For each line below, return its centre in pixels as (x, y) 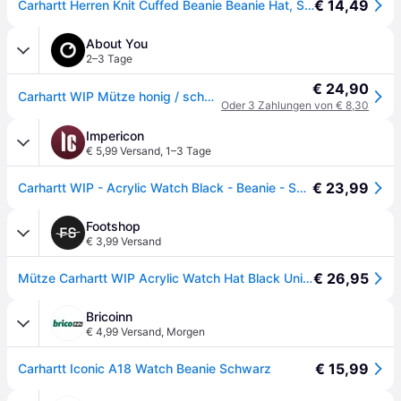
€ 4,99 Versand (124, 332)
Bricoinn (109, 316)
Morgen (186, 332)
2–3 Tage (109, 59)
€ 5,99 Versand (123, 151)
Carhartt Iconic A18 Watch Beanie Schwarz (145, 368)
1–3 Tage (188, 151)
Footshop (113, 226)
